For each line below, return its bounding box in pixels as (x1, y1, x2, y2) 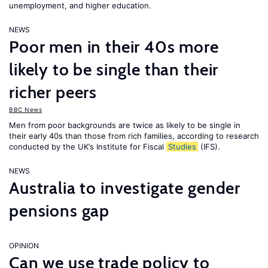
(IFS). (198, 142, 223, 151)
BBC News (9, 106, 42, 113)
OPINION (9, 241, 39, 250)
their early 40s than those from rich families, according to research (9, 131, 259, 141)
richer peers (9, 82, 98, 102)
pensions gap (9, 200, 110, 221)
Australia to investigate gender (9, 178, 241, 198)
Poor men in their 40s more (9, 36, 219, 57)
